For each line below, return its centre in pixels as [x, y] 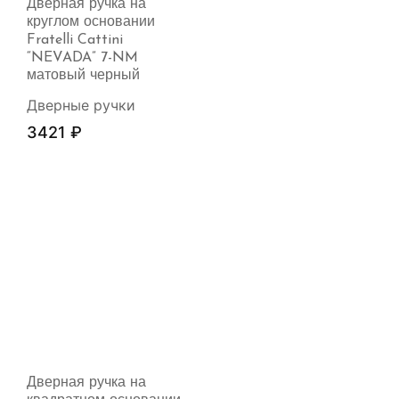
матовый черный [83, 76]
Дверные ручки [81, 106]
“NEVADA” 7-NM [82, 58]
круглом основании [91, 23]
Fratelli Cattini [75, 41]
